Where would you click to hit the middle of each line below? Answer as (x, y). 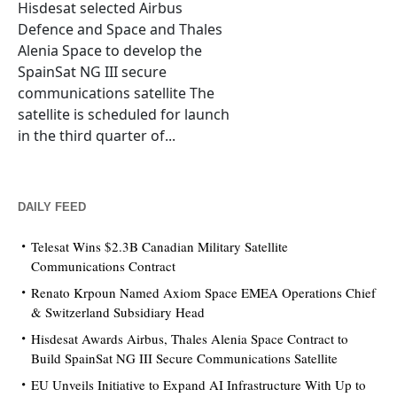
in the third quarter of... (97, 136)
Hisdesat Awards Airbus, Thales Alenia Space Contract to (190, 339)
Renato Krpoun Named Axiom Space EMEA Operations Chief (203, 293)
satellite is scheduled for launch (124, 115)
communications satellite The (116, 93)
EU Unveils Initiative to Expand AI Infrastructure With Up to (198, 385)
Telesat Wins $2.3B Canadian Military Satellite (160, 247)
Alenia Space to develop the (110, 51)
